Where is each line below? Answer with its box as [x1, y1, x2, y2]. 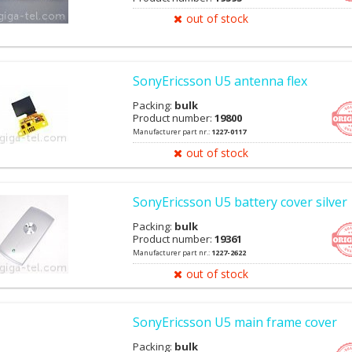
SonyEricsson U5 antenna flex [133, 72, 307, 90]
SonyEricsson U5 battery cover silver [133, 192, 347, 211]
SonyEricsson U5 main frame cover [133, 313, 337, 331]
